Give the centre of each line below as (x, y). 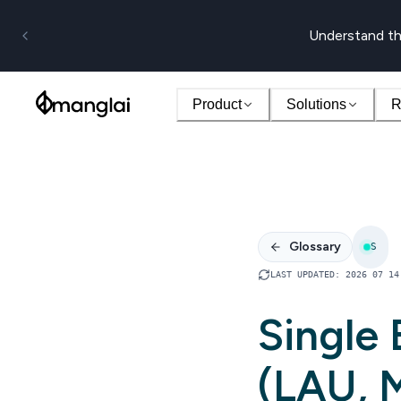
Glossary (315, 246)
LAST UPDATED (303, 274)
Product (217, 104)
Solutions (316, 104)
